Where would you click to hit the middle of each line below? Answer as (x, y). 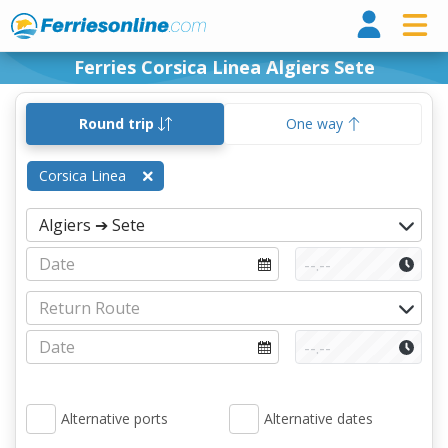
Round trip (118, 123)
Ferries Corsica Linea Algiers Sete (224, 67)
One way (316, 123)
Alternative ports (114, 418)
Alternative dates (318, 418)
